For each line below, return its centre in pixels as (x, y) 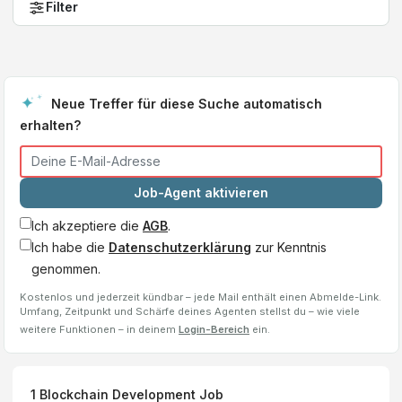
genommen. (66, 269)
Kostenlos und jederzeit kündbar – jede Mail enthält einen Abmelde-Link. (201, 297)
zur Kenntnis (289, 248)
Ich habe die (70, 248)
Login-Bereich (214, 329)
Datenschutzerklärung (180, 248)
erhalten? (50, 125)
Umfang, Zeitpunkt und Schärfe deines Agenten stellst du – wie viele (190, 311)
